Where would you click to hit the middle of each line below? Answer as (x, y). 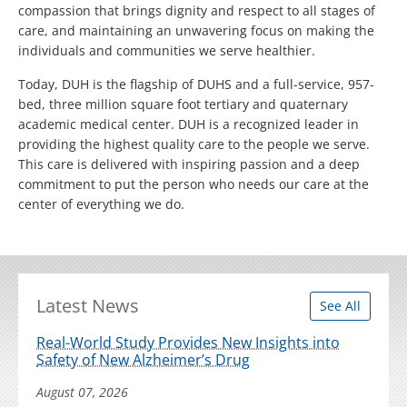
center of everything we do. (101, 204)
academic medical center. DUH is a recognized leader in (189, 124)
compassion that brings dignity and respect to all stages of (197, 10)
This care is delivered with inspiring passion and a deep (189, 164)
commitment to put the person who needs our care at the (194, 184)
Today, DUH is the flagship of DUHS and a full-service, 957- (196, 84)
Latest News (88, 306)
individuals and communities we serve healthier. (169, 50)
